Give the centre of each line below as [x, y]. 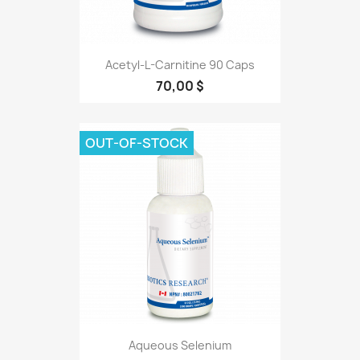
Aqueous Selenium [180, 345]
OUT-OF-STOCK [137, 143]
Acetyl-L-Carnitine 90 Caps [180, 65]
